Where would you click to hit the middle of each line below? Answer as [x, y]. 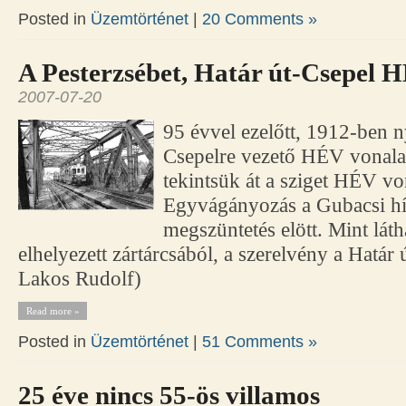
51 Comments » [260, 342]
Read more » [53, 311]
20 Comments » [260, 19]
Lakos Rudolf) [80, 279]
